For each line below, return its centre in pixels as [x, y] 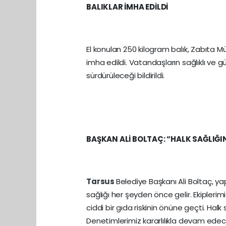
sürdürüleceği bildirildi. [126, 76]
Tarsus [101, 182]
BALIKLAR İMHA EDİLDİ [127, 7]
